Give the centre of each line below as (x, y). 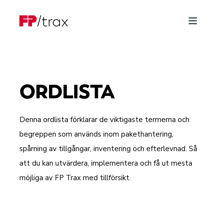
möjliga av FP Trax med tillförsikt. (75, 178)
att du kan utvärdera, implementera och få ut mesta (106, 163)
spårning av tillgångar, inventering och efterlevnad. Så (108, 149)
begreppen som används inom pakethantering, (96, 134)
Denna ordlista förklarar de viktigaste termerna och (104, 120)
